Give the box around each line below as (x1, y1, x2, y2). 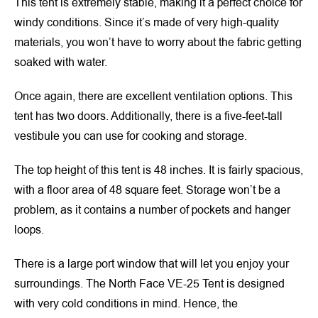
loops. (14, 221, 44, 238)
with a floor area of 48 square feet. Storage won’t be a (14, 182, 280, 198)
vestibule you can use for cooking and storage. (14, 128, 247, 144)
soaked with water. (14, 54, 107, 70)
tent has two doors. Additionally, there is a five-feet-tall (14, 108, 283, 124)
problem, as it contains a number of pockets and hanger (14, 202, 290, 218)
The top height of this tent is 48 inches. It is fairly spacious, (14, 162, 303, 178)
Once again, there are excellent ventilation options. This (14, 88, 292, 104)
